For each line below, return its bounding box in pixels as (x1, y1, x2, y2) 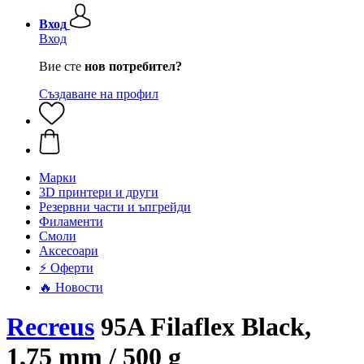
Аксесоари (39, 244, 98, 258)
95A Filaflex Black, (94, 312, 311, 342)
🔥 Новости (39, 280, 103, 294)
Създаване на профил (39, 87, 158, 101)
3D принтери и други (39, 185, 158, 199)
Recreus (6, 312, 94, 342)
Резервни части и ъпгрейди (39, 200, 191, 214)
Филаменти (39, 214, 103, 228)
